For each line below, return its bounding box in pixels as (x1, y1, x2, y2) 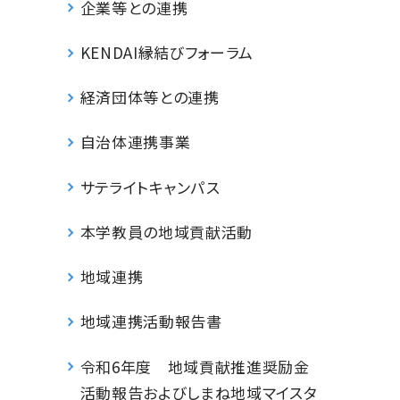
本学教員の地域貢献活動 (79, 220, 254, 243)
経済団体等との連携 (79, 86, 220, 109)
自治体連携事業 (79, 130, 191, 154)
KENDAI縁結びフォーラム (79, 40, 254, 63)
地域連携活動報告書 (79, 310, 222, 333)
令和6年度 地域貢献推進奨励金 (79, 354, 310, 378)
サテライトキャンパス (79, 175, 221, 198)
